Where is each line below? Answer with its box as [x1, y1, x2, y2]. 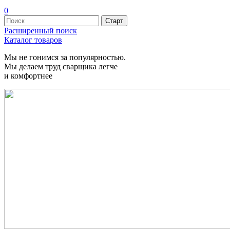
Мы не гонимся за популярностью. [4, 53, 128, 62]
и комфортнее [4, 71, 52, 80]
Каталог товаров [4, 35, 62, 44]
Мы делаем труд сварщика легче [4, 62, 120, 71]
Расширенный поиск [4, 26, 77, 35]
